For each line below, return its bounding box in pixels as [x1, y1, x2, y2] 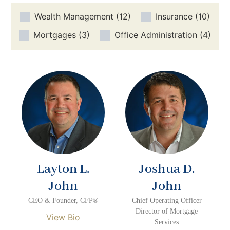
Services [155, 218, 179, 226]
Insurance [156, 11, 193, 22]
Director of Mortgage [136, 207, 198, 215]
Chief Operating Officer [131, 196, 202, 204]
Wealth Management [34, 11, 113, 22]
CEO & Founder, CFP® [28, 196, 99, 204]
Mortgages [33, 30, 76, 40]
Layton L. [37, 160, 90, 178]
